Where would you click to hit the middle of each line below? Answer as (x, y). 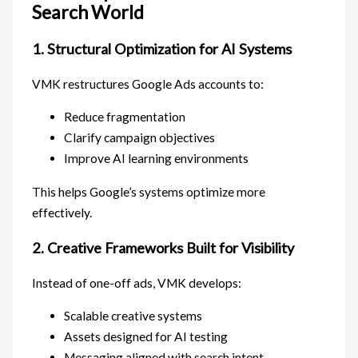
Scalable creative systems (133, 316)
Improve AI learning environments (157, 159)
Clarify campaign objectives (140, 138)
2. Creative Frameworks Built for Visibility (163, 247)
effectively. (62, 212)
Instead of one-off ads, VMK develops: (137, 282)
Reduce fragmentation (125, 117)
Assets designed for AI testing (146, 337)
